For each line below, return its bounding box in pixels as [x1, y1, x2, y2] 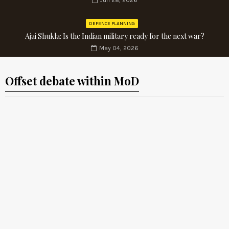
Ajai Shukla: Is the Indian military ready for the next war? [25, 31, 204, 41]
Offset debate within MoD [5, 73, 139, 89]
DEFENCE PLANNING [89, 20, 135, 27]
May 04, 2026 [99, 44, 139, 52]
